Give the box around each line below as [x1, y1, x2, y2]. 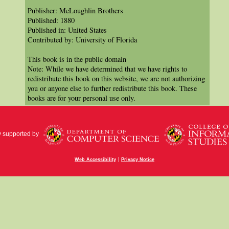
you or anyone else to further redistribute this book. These [28, 83, 197, 93]
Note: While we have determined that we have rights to [28, 64, 187, 74]
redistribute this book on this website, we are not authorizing [28, 74, 205, 83]
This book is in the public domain [28, 54, 126, 64]
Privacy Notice [121, 157, 154, 162]
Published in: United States [28, 25, 107, 35]
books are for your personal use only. [28, 93, 135, 103]
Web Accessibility [75, 157, 116, 162]
